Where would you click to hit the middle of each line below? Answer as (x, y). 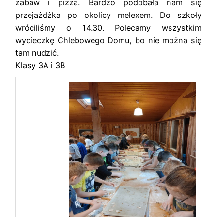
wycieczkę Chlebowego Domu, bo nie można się (108, 40)
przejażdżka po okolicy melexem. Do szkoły (108, 15)
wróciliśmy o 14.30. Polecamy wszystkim (108, 28)
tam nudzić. (37, 53)
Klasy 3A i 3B (40, 66)
